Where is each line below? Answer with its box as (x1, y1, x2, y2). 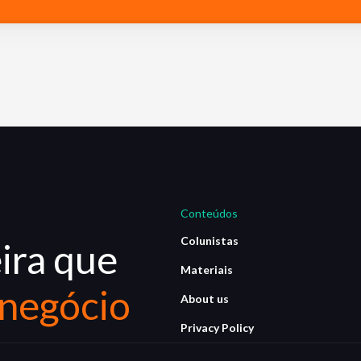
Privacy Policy (180, 321, 254, 334)
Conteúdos (180, 206, 238, 220)
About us (180, 292, 229, 305)
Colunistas (180, 234, 239, 247)
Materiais (180, 263, 233, 276)
